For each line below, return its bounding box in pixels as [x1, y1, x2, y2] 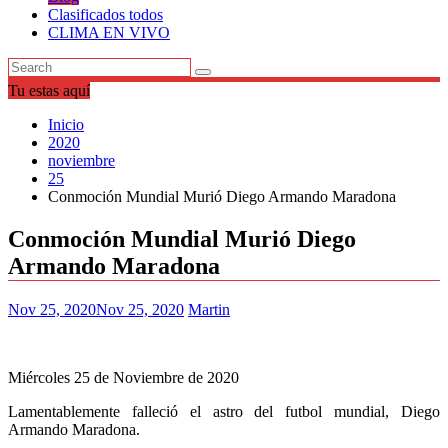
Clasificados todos [48, 6, 163, 23]
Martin [188, 300, 230, 318]
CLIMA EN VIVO [48, 24, 170, 41]
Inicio [48, 116, 84, 133]
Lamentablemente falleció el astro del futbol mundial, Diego [8, 402, 440, 420]
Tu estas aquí [8, 82, 90, 99]
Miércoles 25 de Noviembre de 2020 [8, 368, 239, 386]
